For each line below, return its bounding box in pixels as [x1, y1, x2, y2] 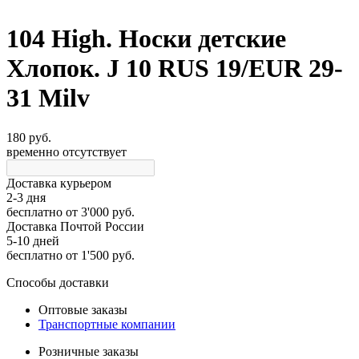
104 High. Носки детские [6, 24, 286, 54]
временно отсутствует [6, 144, 127, 159]
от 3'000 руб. [63, 204, 135, 219]
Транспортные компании [38, 317, 175, 331]
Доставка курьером [6, 175, 111, 190]
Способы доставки [6, 275, 109, 289]
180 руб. [6, 130, 51, 144]
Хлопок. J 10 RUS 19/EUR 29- [6, 54, 343, 83]
